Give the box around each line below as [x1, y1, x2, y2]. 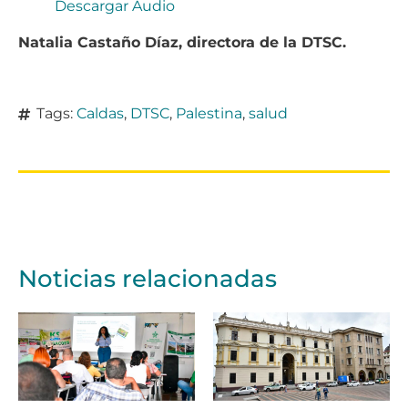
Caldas [76, 105, 124, 123]
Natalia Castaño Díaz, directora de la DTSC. [18, 34, 346, 52]
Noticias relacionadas [18, 264, 277, 294]
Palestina [176, 105, 242, 123]
